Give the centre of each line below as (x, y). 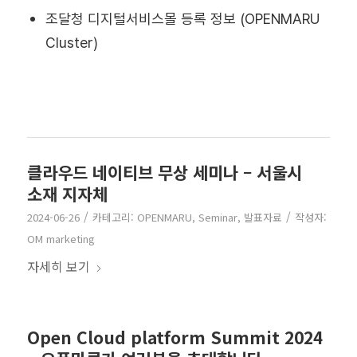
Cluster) (71, 42)
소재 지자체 (67, 193)
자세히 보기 (58, 266)
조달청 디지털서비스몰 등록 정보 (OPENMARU (182, 18)
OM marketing (61, 238)
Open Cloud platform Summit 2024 (175, 337)
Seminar (218, 217)
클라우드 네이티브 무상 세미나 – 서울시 (164, 172)
